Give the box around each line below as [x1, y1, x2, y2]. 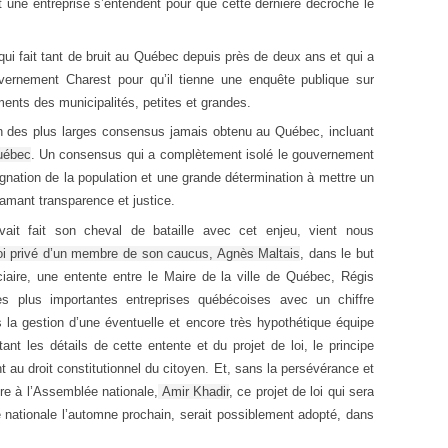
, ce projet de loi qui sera [228, 383, 375, 399]
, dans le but [300, 245, 375, 261]
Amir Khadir [158, 383, 229, 399]
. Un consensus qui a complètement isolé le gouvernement [30, 147, 375, 162]
